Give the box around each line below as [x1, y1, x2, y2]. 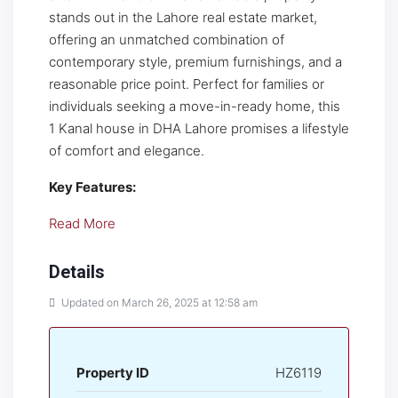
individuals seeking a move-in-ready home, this [49, 98, 340, 115]
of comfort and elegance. [49, 142, 204, 159]
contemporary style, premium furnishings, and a [49, 53, 342, 70]
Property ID [76, 364, 149, 381]
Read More [49, 215, 115, 232]
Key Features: [49, 179, 136, 195]
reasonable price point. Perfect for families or [49, 76, 324, 92]
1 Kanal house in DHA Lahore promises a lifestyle [49, 120, 349, 137]
